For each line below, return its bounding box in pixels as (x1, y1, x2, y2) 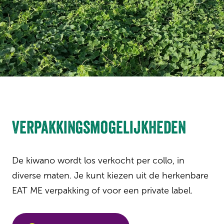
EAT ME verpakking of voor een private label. (12, 185, 192, 196)
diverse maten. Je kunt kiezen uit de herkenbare (12, 170, 208, 181)
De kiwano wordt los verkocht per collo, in (12, 155, 184, 166)
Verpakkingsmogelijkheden (12, 116, 186, 138)
